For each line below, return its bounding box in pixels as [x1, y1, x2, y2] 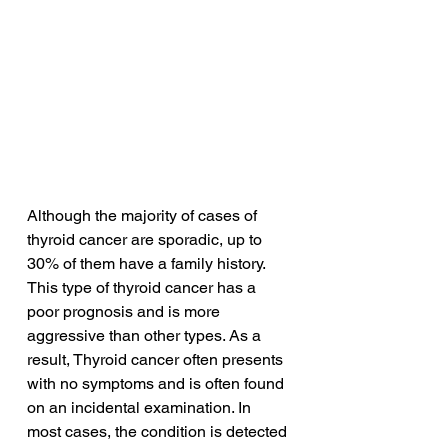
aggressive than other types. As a [27, 326, 265, 346]
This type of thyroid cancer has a [27, 278, 260, 298]
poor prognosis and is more [27, 302, 224, 322]
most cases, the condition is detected [27, 422, 291, 442]
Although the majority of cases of [27, 206, 261, 226]
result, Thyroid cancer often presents [27, 350, 287, 370]
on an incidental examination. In [27, 398, 255, 418]
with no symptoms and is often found [27, 374, 288, 394]
